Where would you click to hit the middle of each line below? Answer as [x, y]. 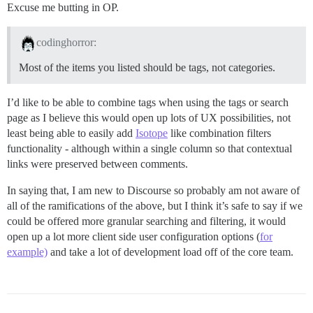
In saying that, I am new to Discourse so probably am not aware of [153, 191]
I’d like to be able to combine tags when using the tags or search [148, 103]
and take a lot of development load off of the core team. [170, 252]
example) [27, 252]
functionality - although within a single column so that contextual [150, 149]
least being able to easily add [71, 133]
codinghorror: [66, 43]
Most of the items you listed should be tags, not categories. [147, 68]
